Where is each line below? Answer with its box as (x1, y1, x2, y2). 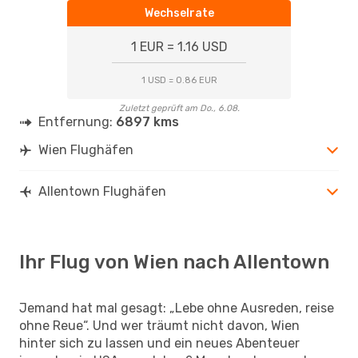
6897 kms (116, 113, 179, 129)
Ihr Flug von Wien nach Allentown (19, 250, 329, 273)
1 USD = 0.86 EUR (141, 74, 217, 86)
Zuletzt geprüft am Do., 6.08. (118, 102, 240, 113)
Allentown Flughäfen (38, 183, 166, 199)
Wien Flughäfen (38, 141, 133, 157)
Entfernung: (38, 113, 116, 129)
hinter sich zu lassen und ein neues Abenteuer (19, 335, 300, 351)
